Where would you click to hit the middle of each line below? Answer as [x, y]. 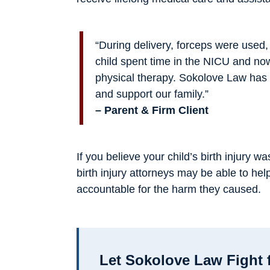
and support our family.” [152, 94]
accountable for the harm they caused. [169, 190]
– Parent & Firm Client [152, 111]
